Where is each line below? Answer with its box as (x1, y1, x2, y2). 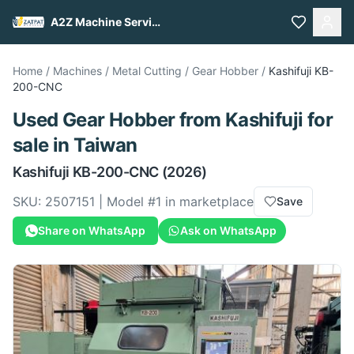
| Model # (95, 194, 156, 209)
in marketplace (161, 194, 254, 209)
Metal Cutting (112, 64, 182, 77)
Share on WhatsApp (38, 224, 145, 237)
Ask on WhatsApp (180, 224, 277, 237)
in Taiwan (48, 134, 137, 156)
